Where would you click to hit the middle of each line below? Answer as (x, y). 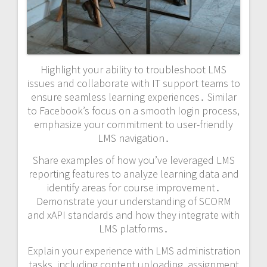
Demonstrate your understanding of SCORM (133, 201)
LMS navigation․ (133, 138)
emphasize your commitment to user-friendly (133, 125)
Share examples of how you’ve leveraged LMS (133, 160)
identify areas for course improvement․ (133, 188)
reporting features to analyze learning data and (133, 174)
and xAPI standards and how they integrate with (133, 215)
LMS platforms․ (133, 229)
